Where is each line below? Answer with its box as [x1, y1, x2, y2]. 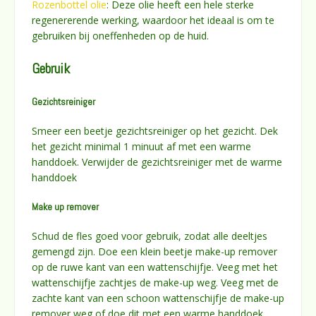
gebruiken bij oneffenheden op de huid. [32, 29, 212, 43]
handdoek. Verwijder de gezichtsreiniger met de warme [32, 154, 282, 169]
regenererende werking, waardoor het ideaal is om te [32, 13, 274, 28]
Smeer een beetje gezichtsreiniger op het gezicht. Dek [32, 123, 278, 138]
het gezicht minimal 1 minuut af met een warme [32, 139, 251, 153]
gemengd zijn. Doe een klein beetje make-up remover [32, 244, 277, 258]
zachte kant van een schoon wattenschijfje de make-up [32, 291, 284, 305]
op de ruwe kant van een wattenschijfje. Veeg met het [32, 260, 278, 274]
